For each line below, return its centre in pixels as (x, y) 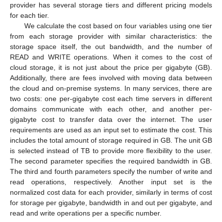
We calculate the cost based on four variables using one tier (118, 26)
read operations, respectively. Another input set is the (111, 182)
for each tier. (29, 15)
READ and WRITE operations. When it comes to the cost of (111, 57)
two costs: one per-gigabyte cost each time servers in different (111, 98)
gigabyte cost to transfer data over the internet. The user (111, 119)
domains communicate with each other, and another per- (111, 109)
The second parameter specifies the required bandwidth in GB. (111, 161)
